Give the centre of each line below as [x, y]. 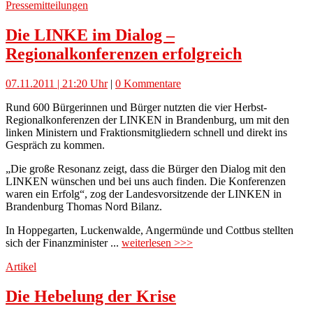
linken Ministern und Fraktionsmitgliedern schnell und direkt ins [146, 133]
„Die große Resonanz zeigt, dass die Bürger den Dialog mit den [146, 169]
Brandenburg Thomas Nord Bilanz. [84, 207]
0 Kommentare [148, 84]
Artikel [21, 267]
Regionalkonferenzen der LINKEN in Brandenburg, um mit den [147, 120]
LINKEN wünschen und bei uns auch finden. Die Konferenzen [146, 182]
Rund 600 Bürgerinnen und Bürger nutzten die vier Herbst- [136, 108]
